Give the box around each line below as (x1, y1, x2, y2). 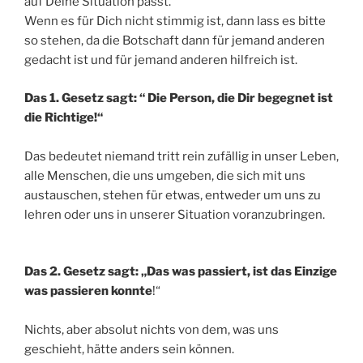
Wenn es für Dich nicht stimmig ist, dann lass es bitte (24, 14, 326, 29)
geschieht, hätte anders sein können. (24, 342, 234, 357)
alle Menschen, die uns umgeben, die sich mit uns (24, 168, 305, 183)
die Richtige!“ (24, 109, 103, 125)
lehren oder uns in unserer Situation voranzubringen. (24, 207, 325, 222)
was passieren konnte (24, 284, 152, 299)
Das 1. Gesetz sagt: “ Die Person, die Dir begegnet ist (24, 90, 333, 105)
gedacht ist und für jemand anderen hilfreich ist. (24, 53, 297, 68)
